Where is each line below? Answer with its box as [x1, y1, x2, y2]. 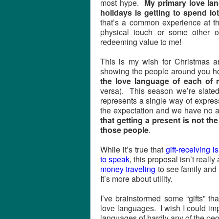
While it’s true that [100, 144, 166, 155]
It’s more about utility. [100, 173, 173, 184]
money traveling [100, 163, 156, 175]
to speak [100, 153, 130, 165]
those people [100, 124, 149, 135]
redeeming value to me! [100, 36, 181, 47]
